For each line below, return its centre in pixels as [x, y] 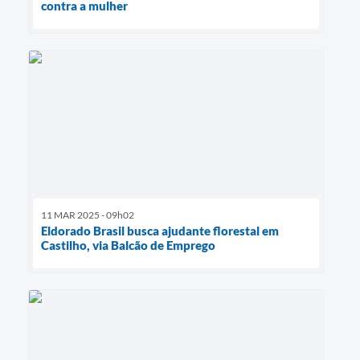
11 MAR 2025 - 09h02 [88, 215]
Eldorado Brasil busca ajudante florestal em [160, 231]
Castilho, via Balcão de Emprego [128, 245]
